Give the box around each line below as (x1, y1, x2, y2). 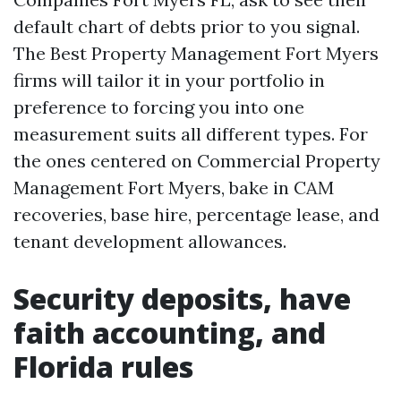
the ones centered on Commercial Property (13, 149, 380, 172)
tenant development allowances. (13, 230, 286, 252)
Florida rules (13, 347, 193, 386)
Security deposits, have (13, 279, 351, 318)
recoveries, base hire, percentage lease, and (13, 203, 380, 226)
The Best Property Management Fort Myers (13, 42, 379, 64)
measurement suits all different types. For (13, 123, 368, 145)
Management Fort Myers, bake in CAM (13, 176, 334, 199)
